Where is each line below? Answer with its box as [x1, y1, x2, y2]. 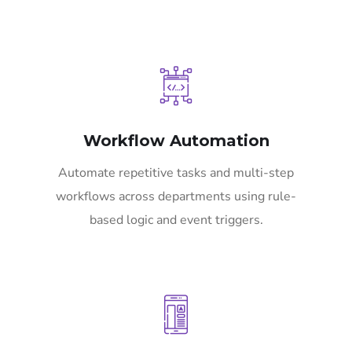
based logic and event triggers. [89, 211, 263, 229]
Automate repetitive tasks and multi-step [58, 164, 294, 182]
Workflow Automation [82, 131, 269, 151]
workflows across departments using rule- [56, 188, 296, 206]
